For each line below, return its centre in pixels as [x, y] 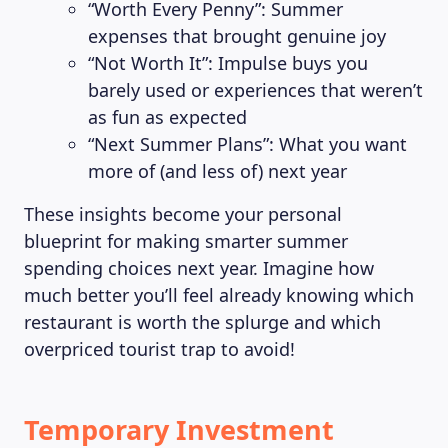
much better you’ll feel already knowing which [219, 295]
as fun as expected [167, 117]
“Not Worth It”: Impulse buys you [228, 63]
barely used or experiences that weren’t [255, 90]
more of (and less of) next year [217, 171]
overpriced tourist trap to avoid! [159, 349]
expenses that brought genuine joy [237, 36]
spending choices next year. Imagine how [199, 268]
